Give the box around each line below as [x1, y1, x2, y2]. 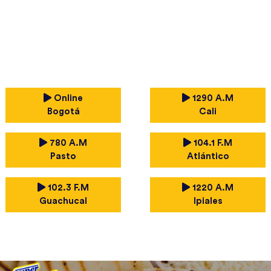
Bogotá [47, 107, 80, 116]
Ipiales [193, 197, 223, 206]
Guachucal [39, 197, 87, 206]
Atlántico [186, 152, 229, 161]
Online [51, 94, 83, 103]
